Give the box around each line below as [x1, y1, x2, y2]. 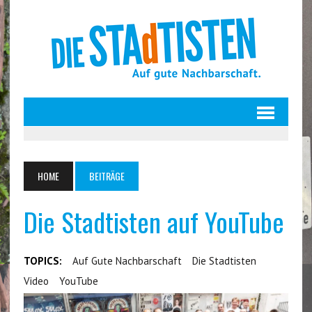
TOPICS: [23, 254, 62, 267]
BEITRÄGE [88, 169, 125, 183]
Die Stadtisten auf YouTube [23, 202, 284, 241]
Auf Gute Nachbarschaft [72, 254, 182, 267]
